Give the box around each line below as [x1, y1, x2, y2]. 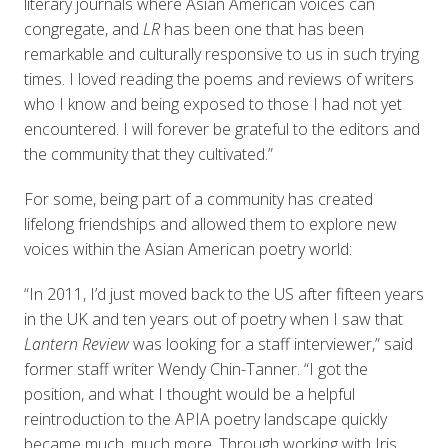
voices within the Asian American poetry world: [23, 237, 352, 260]
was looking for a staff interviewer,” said [128, 332, 413, 355]
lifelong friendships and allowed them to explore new [23, 212, 397, 235]
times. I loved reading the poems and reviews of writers [23, 67, 414, 90]
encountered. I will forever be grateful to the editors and [23, 117, 420, 140]
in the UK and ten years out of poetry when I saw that [23, 307, 403, 330]
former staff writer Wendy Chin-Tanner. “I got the [23, 357, 368, 380]
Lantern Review [23, 332, 129, 355]
